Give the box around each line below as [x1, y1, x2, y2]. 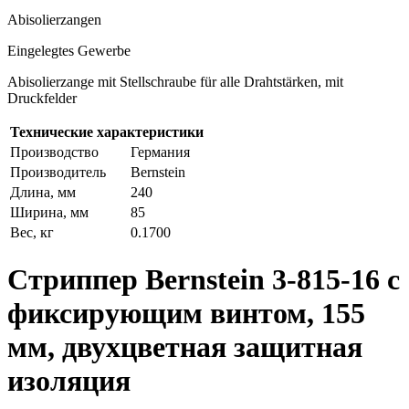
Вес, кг [10, 225, 54, 240]
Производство [10, 144, 99, 160]
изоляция [7, 364, 131, 398]
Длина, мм [10, 184, 76, 200]
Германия [131, 144, 190, 160]
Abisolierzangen [7, 12, 101, 27]
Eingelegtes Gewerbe [7, 43, 131, 58]
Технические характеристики [10, 124, 204, 140]
